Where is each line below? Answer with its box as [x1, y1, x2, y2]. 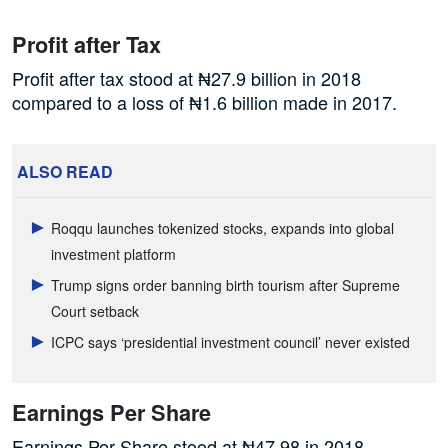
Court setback [51, 301, 140, 322]
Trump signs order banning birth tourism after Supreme [51, 275, 401, 296]
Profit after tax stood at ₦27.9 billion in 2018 [12, 65, 366, 92]
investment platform [51, 244, 177, 265]
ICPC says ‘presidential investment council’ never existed [51, 332, 411, 353]
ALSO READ [17, 160, 113, 184]
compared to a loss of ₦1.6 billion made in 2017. [12, 89, 397, 116]
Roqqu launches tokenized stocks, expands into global [51, 218, 395, 239]
